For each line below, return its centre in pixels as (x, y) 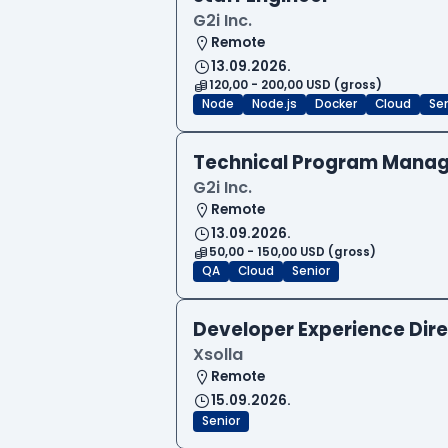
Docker (336, 104)
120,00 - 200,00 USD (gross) (295, 85)
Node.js (274, 104)
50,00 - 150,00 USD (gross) (292, 252)
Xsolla (218, 355)
